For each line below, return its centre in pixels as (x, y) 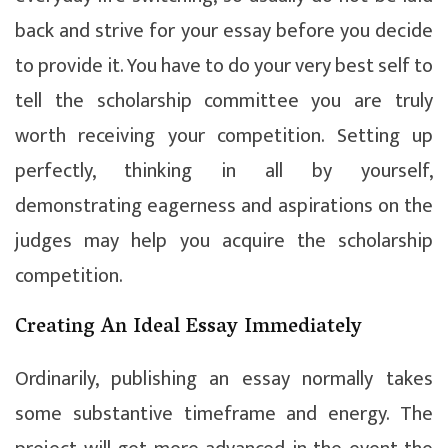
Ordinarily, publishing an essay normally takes (224, 378)
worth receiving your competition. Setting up (224, 135)
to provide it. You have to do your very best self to (224, 65)
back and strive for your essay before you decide (224, 30)
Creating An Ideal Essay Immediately (188, 327)
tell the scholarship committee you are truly (224, 100)
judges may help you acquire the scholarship (224, 240)
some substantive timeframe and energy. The (224, 413)
